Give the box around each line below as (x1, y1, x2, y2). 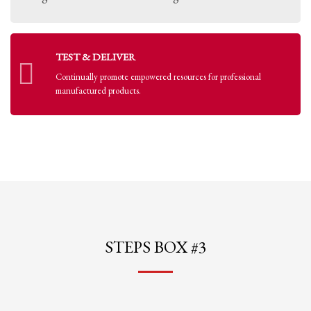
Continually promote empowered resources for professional (56, 71, 261, 83)
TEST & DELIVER (56, 50, 135, 63)
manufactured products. (56, 85, 141, 96)
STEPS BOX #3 (104, 236, 207, 258)
